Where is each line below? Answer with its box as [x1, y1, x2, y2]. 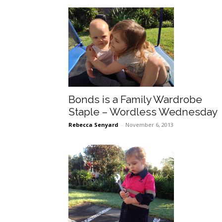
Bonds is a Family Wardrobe [68, 93, 202, 106]
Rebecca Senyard [68, 120, 118, 128]
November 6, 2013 [125, 120, 173, 128]
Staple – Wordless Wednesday [68, 105, 218, 118]
